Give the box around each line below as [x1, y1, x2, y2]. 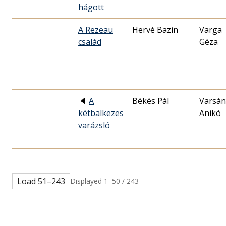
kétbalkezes [78, 107, 124, 119]
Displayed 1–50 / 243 [70, 176, 139, 186]
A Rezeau [78, 24, 113, 35]
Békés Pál [132, 95, 169, 106]
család [78, 36, 101, 47]
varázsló [78, 119, 110, 131]
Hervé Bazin [132, 24, 178, 35]
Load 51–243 [17, 175, 65, 187]
